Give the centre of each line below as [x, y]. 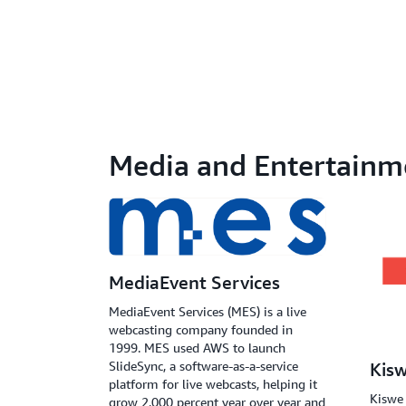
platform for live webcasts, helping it [213, 384]
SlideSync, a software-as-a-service [203, 366]
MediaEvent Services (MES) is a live [208, 312]
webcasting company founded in [201, 330]
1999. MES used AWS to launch [197, 348]
